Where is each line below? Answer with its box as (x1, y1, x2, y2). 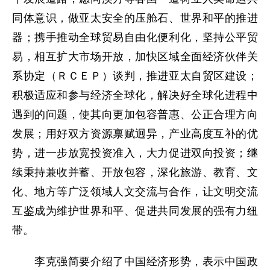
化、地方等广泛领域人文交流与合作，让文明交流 (12, 185, 258, 198)
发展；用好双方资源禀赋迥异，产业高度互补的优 (12, 127, 258, 140)
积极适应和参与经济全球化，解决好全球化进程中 (12, 89, 258, 101)
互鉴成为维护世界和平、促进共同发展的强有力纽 (12, 204, 258, 217)
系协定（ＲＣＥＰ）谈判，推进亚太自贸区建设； (12, 69, 258, 82)
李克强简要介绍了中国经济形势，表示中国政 (12, 255, 258, 268)
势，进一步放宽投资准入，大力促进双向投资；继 (12, 146, 258, 159)
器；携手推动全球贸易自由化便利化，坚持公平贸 (12, 31, 258, 43)
